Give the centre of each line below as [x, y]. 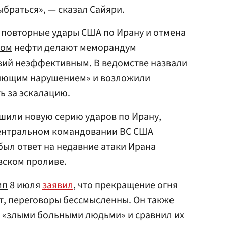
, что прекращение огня [125, 185]
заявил [58, 185]
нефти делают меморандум [74, 48]
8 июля [25, 185]
